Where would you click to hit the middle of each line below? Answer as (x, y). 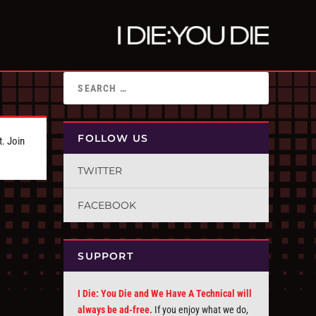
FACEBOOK (107, 205)
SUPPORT (105, 256)
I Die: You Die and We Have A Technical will (165, 293)
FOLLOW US (113, 138)
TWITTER (100, 171)
